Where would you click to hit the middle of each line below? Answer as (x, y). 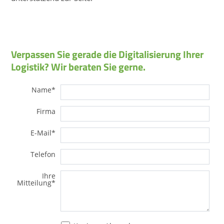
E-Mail (41, 133)
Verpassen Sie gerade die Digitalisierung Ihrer (107, 54)
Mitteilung (34, 183)
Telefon (43, 155)
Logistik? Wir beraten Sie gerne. (78, 66)
